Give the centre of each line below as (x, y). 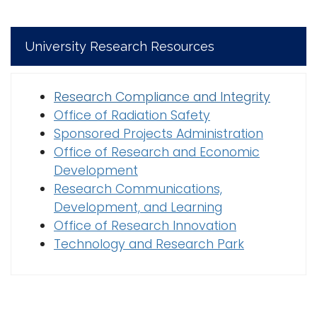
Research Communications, (138, 189)
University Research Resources (120, 46)
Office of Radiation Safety (132, 115)
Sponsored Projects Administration (158, 133)
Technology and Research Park (149, 244)
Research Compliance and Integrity (162, 97)
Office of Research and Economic (157, 152)
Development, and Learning (138, 207)
